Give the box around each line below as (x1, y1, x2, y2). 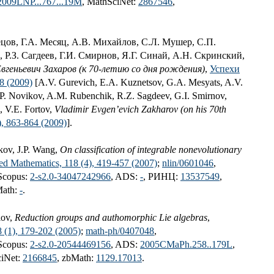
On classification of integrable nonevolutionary (60, 144, 242, 155)
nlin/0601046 (162, 158, 213, 169)
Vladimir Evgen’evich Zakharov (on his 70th (54, 103, 226, 114)
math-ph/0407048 (86, 225, 154, 236)
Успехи (210, 63, 240, 74)
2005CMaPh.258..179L (140, 239, 232, 250)
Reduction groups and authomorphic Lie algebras (15, 212, 207, 223)
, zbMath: (57, 252, 96, 263)
